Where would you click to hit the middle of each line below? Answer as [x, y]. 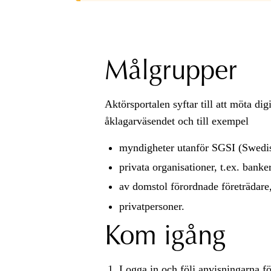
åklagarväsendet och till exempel [176, 121]
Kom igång [165, 237]
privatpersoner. [152, 206]
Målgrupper [171, 72]
